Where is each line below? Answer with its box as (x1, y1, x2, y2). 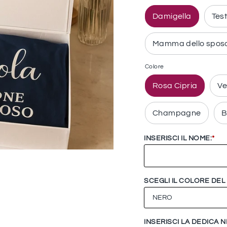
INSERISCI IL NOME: (144, 134, 212, 142)
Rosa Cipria (153, 81, 198, 90)
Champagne (153, 108, 201, 117)
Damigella (153, 12, 192, 20)
